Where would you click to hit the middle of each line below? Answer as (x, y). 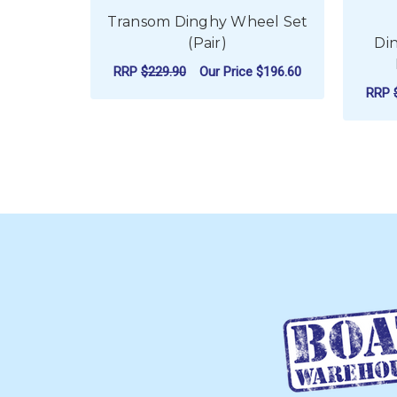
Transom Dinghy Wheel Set (207, 22)
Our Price (228, 71)
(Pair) (207, 43)
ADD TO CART (207, 108)
